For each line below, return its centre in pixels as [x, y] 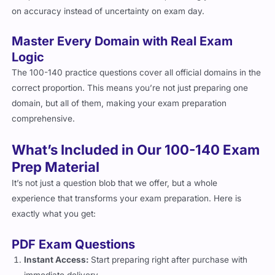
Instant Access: [58, 266]
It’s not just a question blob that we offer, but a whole [115, 189]
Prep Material [56, 173]
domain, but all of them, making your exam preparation [119, 110]
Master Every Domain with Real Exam [122, 48]
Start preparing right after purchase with [169, 266]
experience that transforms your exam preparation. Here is [127, 205]
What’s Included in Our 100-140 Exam [136, 156]
